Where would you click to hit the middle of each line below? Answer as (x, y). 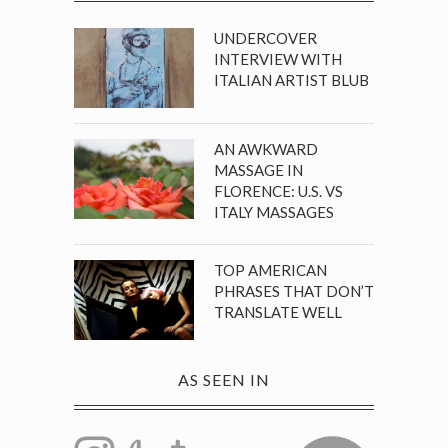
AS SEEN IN (224, 379)
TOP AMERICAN (270, 270)
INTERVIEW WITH (278, 59)
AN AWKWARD (266, 149)
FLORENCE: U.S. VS (278, 191)
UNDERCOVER (265, 38)
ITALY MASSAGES (274, 212)
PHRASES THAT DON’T (294, 291)
